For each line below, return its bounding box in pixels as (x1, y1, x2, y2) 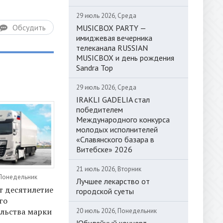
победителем (76, 104, 123, 114)
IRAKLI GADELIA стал (76, 94, 150, 105)
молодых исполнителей (76, 124, 158, 134)
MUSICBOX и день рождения (76, 52, 174, 63)
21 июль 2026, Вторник (76, 164, 141, 173)
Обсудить (12, 22, 46, 32)
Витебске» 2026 (76, 144, 132, 154)
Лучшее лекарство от (76, 176, 150, 186)
